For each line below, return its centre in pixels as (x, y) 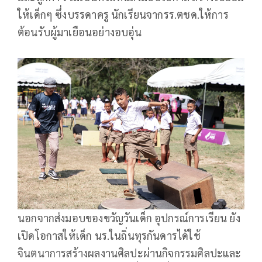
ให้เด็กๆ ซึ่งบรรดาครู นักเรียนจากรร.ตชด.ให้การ (123, 14)
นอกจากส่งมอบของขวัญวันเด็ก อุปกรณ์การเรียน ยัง (129, 218)
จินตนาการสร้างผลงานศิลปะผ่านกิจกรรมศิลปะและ (130, 253)
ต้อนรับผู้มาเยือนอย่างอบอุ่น (80, 32)
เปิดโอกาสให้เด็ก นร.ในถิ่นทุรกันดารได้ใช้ (109, 235)
